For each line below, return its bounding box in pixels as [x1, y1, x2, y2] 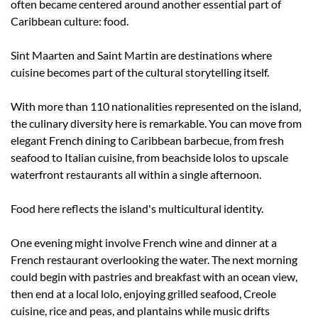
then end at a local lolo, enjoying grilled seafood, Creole [11, 287, 276, 301]
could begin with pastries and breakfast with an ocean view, [11, 270, 297, 284]
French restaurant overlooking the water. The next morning [11, 253, 297, 267]
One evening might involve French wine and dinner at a [11, 236, 277, 250]
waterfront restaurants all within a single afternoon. [11, 168, 261, 182]
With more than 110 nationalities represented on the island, [11, 99, 301, 114]
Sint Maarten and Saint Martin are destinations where [11, 48, 272, 62]
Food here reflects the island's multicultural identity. [11, 202, 263, 216]
